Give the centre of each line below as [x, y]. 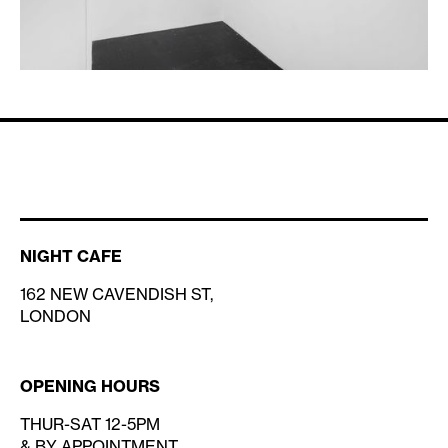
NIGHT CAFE [71, 255]
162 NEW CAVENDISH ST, [116, 293]
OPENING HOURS [90, 385]
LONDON [55, 315]
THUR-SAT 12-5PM [90, 423]
